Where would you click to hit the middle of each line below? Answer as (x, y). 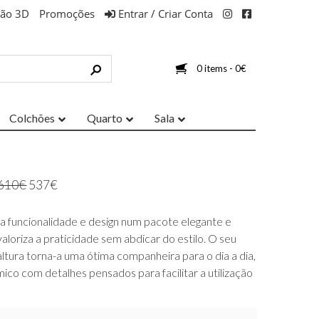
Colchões (32, 118)
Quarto (105, 118)
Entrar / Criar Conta (164, 14)
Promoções (67, 14)
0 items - (216, 69)
